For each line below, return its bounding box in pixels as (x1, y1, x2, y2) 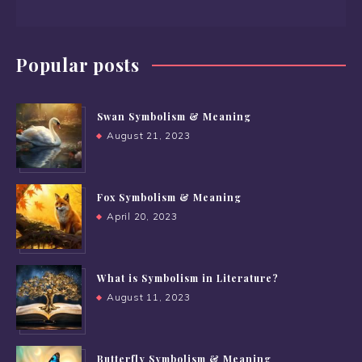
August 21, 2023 (107, 129, 191, 142)
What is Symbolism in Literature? (97, 271, 279, 285)
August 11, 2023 (107, 291, 191, 304)
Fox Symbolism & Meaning (97, 191, 242, 204)
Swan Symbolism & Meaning (97, 110, 251, 124)
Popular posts (16, 53, 140, 78)
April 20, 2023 (107, 210, 178, 223)
